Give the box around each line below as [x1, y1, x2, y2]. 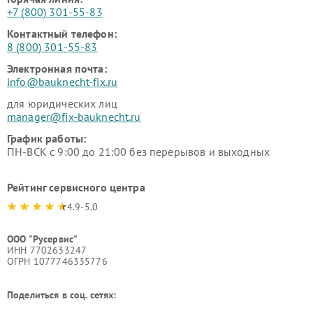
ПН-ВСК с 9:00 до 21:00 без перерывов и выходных [7, 144, 270, 159]
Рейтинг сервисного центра [7, 180, 145, 194]
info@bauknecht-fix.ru [7, 74, 118, 89]
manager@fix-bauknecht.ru [7, 109, 141, 124]
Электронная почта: [7, 61, 107, 75]
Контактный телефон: [7, 26, 117, 41]
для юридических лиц [7, 96, 117, 110]
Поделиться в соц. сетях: [7, 288, 117, 301]
